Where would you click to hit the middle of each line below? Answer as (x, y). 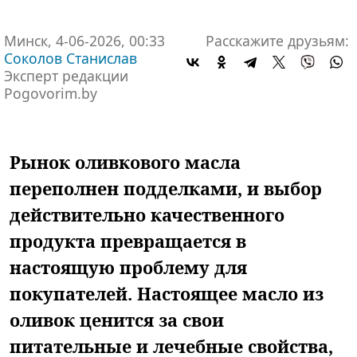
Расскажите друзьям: (277, 41)
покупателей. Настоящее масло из (167, 293)
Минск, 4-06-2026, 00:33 (84, 41)
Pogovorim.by (51, 93)
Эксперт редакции (66, 76)
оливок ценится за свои (117, 320)
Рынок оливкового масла (125, 162)
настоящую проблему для (128, 267)
